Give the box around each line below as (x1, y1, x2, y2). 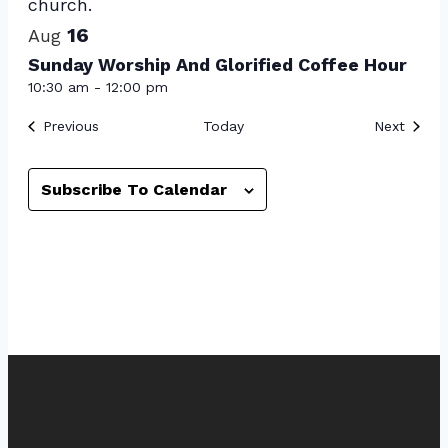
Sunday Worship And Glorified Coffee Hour (27, 53, 407, 75)
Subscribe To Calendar (40, 179, 227, 199)
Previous (42, 117, 99, 134)
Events (97, 116, 143, 133)
